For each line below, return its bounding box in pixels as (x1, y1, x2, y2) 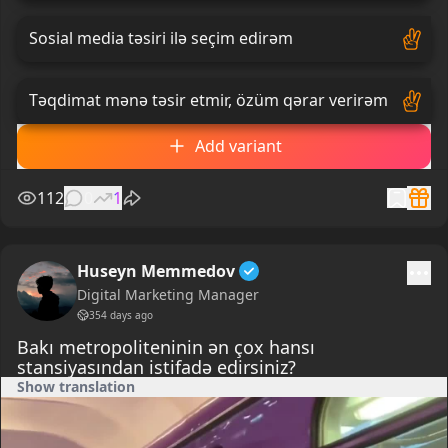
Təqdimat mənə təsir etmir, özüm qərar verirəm (29, 89, 388, 111)
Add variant (194, 135, 282, 157)
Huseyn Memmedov (77, 259, 235, 282)
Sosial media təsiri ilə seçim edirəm (29, 27, 293, 49)
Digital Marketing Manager (77, 284, 259, 304)
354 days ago (89, 307, 153, 322)
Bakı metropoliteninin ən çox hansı (17, 334, 315, 359)
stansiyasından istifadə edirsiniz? (17, 354, 296, 379)
